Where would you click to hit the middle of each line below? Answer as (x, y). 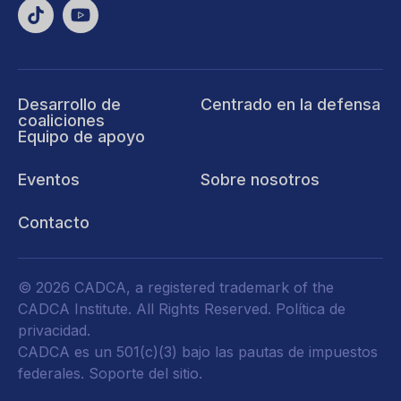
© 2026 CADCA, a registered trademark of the (176, 287)
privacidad (52, 330)
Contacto (54, 222)
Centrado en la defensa (290, 104)
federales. (53, 373)
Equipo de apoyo (81, 136)
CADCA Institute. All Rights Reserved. (147, 308)
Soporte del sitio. (145, 373)
